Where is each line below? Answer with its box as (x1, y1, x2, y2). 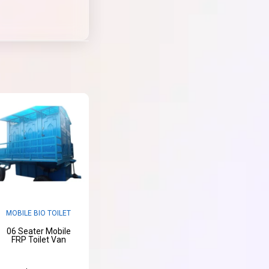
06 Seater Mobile (6, 226, 71, 236)
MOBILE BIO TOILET (6, 208, 71, 217)
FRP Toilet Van (11, 234, 66, 244)
